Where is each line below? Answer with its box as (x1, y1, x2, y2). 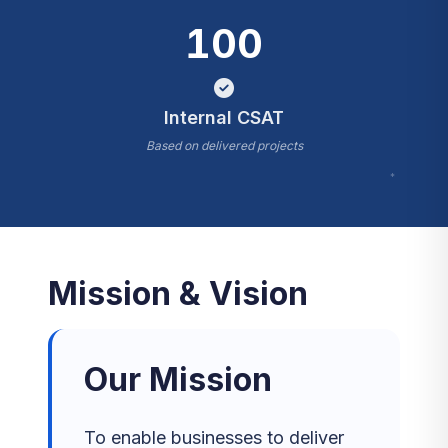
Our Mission (84, 360, 272, 399)
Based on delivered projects (145, 138, 303, 153)
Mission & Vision (48, 274, 308, 313)
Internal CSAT (164, 107, 284, 128)
